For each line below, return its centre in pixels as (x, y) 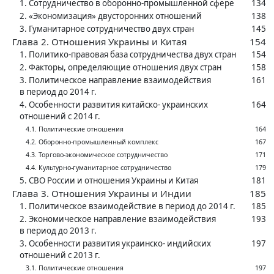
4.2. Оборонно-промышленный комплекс (92, 142)
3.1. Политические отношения (75, 268)
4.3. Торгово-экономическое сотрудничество (97, 155)
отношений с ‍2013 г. (60, 255)
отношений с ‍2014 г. (60, 117)
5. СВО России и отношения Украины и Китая (109, 181)
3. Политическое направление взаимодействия (115, 80)
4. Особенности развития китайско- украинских (114, 105)
